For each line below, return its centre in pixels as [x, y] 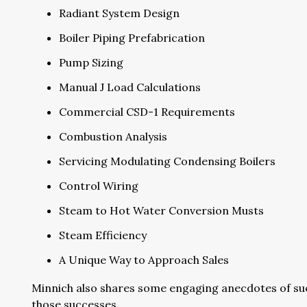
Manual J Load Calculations [130, 87]
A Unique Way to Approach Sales [144, 260]
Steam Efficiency [103, 235]
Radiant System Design [119, 13]
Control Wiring [99, 186]
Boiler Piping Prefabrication [132, 38]
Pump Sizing [91, 62]
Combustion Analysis [113, 136]
